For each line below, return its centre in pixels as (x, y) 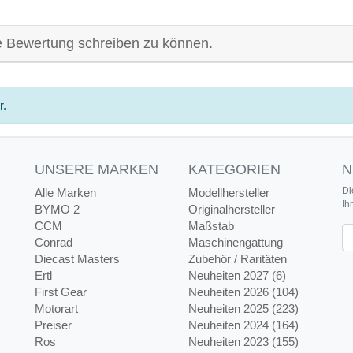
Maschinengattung (236, 243)
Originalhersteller (232, 210)
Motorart (56, 309)
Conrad (54, 243)
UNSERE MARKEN (97, 170)
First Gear (61, 292)
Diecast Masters (77, 259)
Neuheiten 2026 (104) (243, 292)
